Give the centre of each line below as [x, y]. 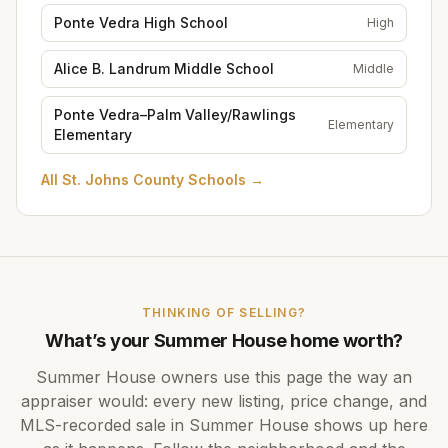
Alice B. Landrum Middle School [164, 68]
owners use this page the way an [284, 377]
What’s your [99, 340]
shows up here [368, 425]
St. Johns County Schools [154, 179]
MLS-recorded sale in [104, 425]
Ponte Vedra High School [141, 22]
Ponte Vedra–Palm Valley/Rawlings [175, 114]
